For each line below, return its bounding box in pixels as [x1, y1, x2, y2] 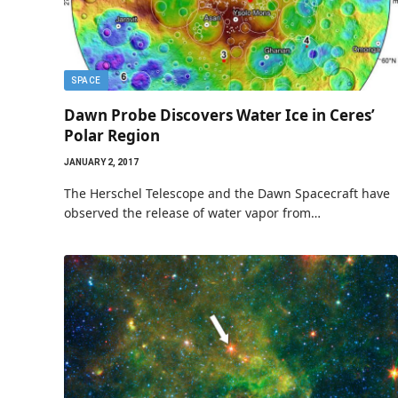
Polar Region [64, 124, 160, 146]
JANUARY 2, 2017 [64, 156, 139, 167]
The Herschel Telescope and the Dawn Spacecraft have [64, 184, 390, 202]
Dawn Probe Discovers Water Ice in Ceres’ [64, 104, 375, 125]
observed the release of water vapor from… [64, 203, 321, 221]
